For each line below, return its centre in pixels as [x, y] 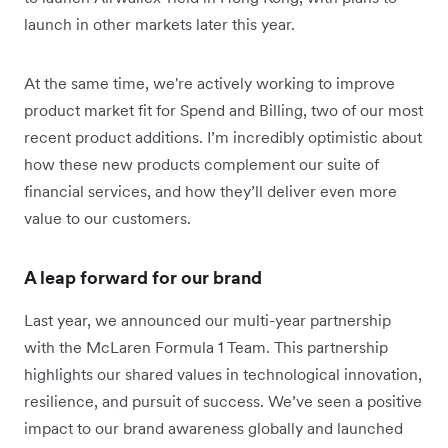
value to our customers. [107, 217]
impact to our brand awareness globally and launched [213, 427]
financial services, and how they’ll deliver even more [210, 190]
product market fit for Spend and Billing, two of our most [223, 109]
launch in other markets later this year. [159, 23]
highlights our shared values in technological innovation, [223, 373]
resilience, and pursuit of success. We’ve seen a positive [223, 400]
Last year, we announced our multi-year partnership [207, 319]
